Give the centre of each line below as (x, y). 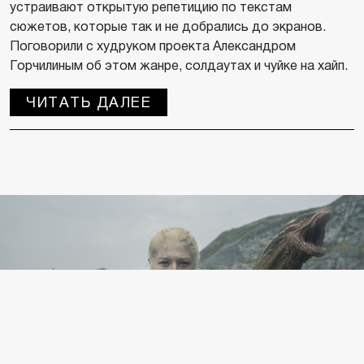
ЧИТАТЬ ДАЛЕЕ (89, 102)
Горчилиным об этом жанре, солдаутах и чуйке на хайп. (179, 65)
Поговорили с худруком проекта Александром (153, 45)
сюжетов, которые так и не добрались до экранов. (168, 26)
